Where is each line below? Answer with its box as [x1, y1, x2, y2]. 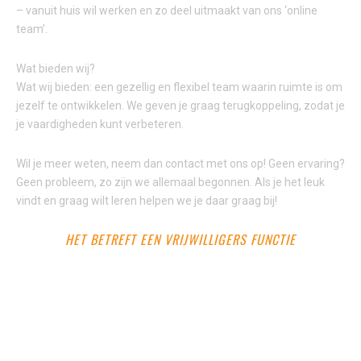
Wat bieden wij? [16, 62, 95, 76]
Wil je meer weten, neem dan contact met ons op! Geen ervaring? [16, 157, 345, 171]
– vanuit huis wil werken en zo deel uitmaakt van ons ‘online [16, 4, 317, 18]
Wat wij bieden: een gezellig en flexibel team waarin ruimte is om [16, 81, 342, 94]
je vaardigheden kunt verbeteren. [16, 118, 184, 131]
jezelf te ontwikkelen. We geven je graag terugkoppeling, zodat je [16, 99, 345, 113]
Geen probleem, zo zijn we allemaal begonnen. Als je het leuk [16, 176, 325, 189]
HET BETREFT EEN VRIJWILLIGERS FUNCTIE [65, 230, 296, 250]
